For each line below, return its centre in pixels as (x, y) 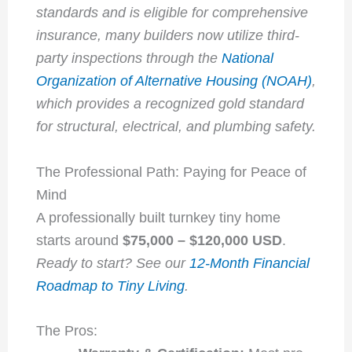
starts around (79, 240)
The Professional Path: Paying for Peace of (171, 172)
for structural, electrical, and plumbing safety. (176, 126)
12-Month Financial (249, 263)
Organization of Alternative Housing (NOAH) (174, 81)
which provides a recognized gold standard (170, 103)
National (247, 58)
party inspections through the (128, 58)
